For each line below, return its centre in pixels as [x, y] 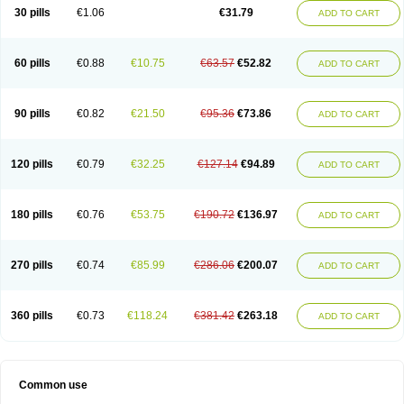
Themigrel [276, 18]
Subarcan [175, 18]
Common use [53, 385]
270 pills [32, 265]
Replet [85, 18]
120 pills [32, 164]
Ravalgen [40, 18]
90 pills [32, 114]
